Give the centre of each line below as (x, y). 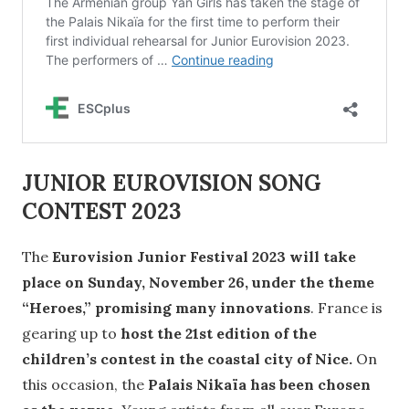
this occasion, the (85, 385)
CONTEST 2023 (101, 212)
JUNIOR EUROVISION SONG (172, 184)
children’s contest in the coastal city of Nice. (189, 359)
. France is (346, 308)
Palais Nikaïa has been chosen (259, 385)
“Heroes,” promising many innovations (166, 308)
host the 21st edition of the (217, 334)
